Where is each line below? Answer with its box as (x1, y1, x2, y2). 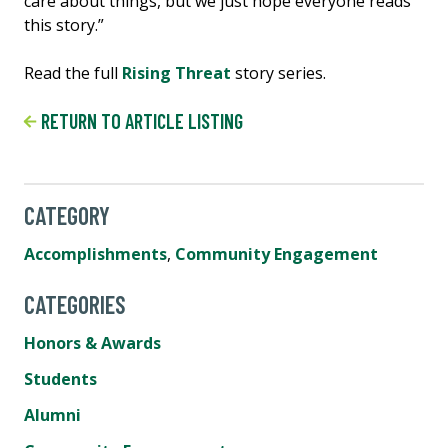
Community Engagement (175, 243, 378, 266)
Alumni (24, 404, 81, 427)
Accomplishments (24, 243, 167, 266)
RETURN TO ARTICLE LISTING (36, 109, 243, 134)
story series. (231, 62, 326, 85)
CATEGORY (24, 201, 110, 231)
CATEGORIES (24, 290, 126, 320)
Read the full (24, 62, 122, 85)
